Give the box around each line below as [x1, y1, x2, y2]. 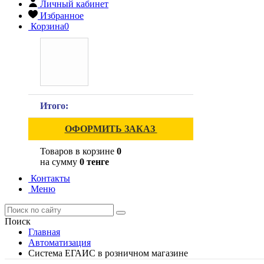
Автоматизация [28, 237, 91, 247]
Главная [28, 227, 60, 237]
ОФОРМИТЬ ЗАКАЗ [64, 124, 157, 134]
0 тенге [80, 157, 109, 167]
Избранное [40, 11, 84, 21]
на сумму [40, 157, 80, 167]
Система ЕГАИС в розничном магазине [28, 248, 188, 258]
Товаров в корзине [40, 146, 117, 156]
